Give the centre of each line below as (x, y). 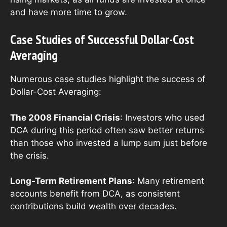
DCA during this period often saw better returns (107, 130)
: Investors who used (162, 117)
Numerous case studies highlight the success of (108, 79)
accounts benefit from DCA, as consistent (95, 194)
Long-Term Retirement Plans (71, 181)
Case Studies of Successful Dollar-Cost (102, 40)
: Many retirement (168, 181)
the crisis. (30, 155)
